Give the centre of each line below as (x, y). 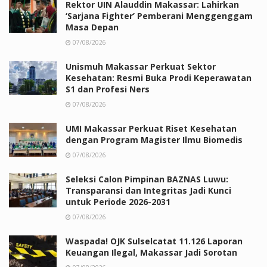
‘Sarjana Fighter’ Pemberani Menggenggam (159, 15)
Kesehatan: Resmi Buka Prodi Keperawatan (159, 77)
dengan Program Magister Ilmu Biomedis (154, 139)
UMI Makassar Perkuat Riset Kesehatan (151, 128)
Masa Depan (92, 27)
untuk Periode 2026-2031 (118, 201)
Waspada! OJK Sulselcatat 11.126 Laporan (154, 241)
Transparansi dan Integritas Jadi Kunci (148, 190)
